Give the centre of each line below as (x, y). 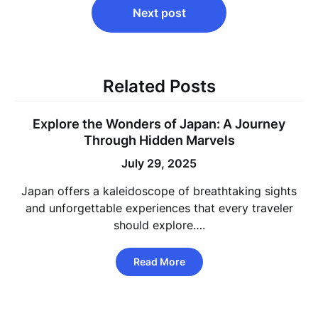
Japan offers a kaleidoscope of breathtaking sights (159, 191)
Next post (159, 13)
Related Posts (159, 86)
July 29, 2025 (159, 163)
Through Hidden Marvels (159, 140)
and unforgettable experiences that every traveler (159, 208)
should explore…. (159, 225)
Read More (159, 262)
